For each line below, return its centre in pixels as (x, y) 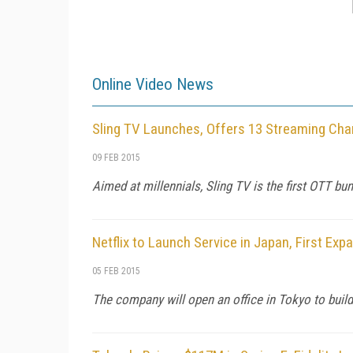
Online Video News (153, 84)
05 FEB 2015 (116, 271)
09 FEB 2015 (116, 157)
